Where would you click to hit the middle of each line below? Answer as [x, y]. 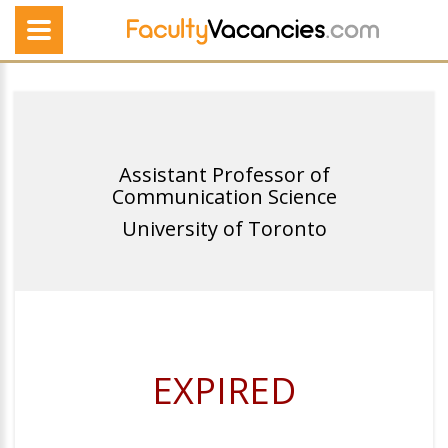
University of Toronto [224, 228]
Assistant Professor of [224, 174]
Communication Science [224, 196]
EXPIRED [224, 390]
